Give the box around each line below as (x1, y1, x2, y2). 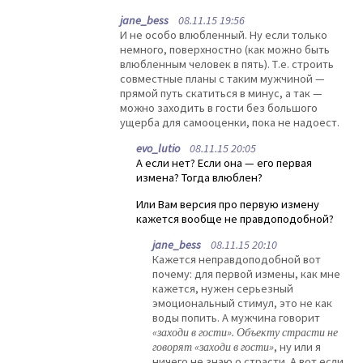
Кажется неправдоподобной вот (152, 252, 321, 267)
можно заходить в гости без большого (120, 100, 318, 115)
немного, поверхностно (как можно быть (120, 41, 330, 57)
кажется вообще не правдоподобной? (136, 211, 334, 226)
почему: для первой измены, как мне (152, 267, 340, 282)
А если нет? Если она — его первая (136, 156, 312, 171)
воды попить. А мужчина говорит (152, 310, 320, 326)
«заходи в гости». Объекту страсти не (152, 325, 338, 340)
